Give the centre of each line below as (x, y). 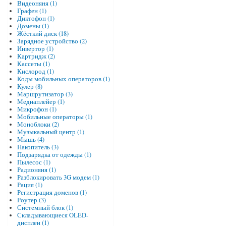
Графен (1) (32, 11)
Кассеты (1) (33, 64)
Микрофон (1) (37, 109)
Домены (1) (33, 26)
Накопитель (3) (38, 147)
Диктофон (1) (36, 19)
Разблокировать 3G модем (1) (58, 178)
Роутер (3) (31, 200)
